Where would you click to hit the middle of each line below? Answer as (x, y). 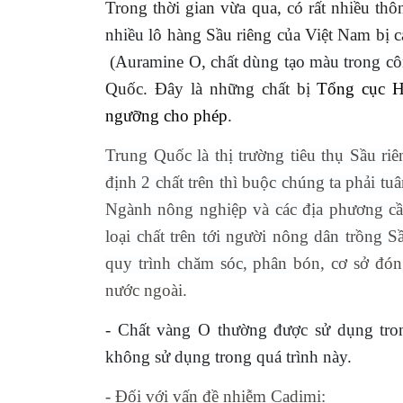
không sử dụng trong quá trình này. (228, 357)
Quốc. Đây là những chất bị (211, 89)
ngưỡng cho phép (166, 116)
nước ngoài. (146, 291)
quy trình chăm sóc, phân (200, 264)
